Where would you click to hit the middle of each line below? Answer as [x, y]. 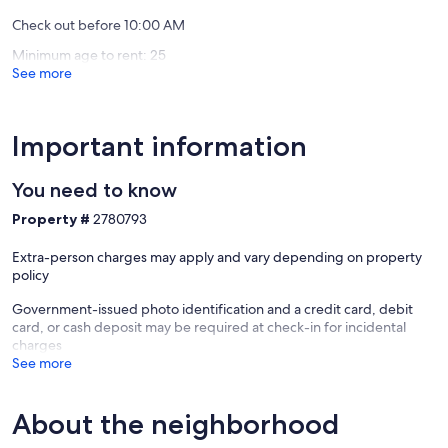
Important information [159, 146]
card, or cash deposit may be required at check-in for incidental [209, 327]
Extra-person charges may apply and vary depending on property [217, 257]
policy [30, 275]
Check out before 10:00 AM [98, 25]
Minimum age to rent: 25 [89, 55]
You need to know [94, 190]
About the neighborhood [175, 424]
